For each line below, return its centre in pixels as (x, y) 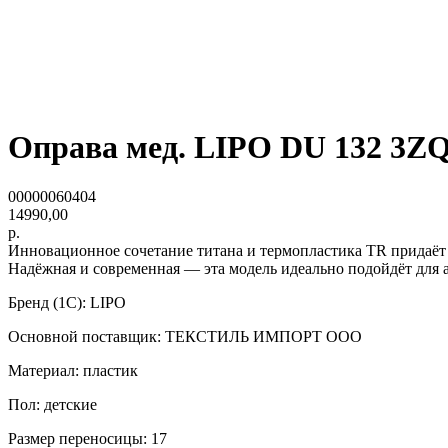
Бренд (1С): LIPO (67, 302)
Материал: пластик (73, 370)
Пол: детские (52, 404)
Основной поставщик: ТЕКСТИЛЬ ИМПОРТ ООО (185, 336)
